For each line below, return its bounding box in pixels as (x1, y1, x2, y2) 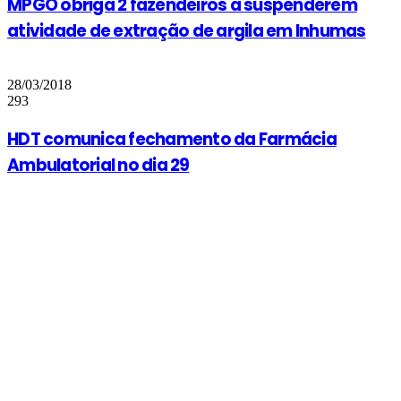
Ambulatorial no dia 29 (7, 152, 190, 177)
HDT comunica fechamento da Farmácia (7, 126, 337, 151)
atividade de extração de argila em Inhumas (7, 19, 366, 44)
